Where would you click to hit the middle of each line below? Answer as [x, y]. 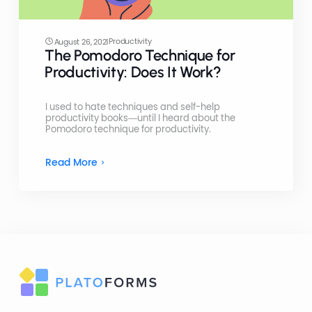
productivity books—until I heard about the [140, 118]
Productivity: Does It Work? [133, 72]
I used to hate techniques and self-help [132, 107]
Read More [71, 162]
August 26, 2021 [81, 41]
